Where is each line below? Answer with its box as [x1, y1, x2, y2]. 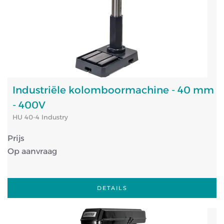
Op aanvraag [7, 146, 57, 156]
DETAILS [96, 184, 127, 191]
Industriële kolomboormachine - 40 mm [12, 84, 214, 96]
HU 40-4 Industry [12, 113, 68, 121]
